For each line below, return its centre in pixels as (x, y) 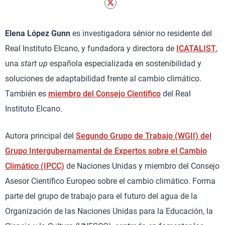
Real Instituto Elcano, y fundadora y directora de (91, 48)
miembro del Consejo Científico (104, 94)
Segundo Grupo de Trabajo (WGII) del (144, 136)
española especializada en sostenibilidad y (125, 64)
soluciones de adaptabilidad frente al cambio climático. (103, 79)
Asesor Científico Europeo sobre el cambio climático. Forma (110, 181)
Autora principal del (40, 136)
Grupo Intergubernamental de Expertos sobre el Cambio (106, 151)
